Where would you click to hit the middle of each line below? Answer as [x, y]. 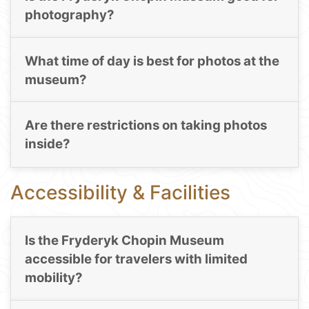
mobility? [53, 277]
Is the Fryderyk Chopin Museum [124, 240]
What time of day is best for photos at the [152, 61]
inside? [47, 144]
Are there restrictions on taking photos [146, 125]
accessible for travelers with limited [136, 259]
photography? [69, 15]
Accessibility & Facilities [120, 192]
